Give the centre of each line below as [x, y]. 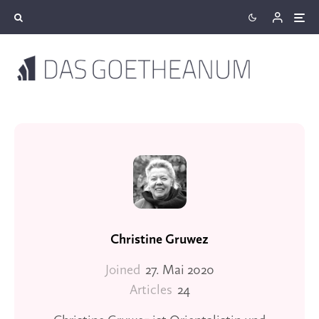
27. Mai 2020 [179, 270]
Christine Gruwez [159, 240]
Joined [122, 270]
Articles [151, 290]
